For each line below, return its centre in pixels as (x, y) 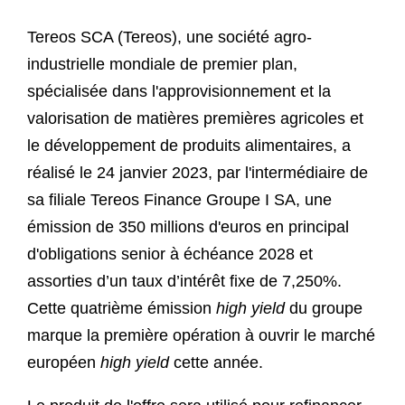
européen (64, 362)
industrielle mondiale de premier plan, (162, 64)
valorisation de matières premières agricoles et (195, 118)
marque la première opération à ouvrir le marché (201, 335)
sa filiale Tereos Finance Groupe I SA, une (179, 199)
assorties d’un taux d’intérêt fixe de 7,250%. (184, 281)
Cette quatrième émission (122, 308)
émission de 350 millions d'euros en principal (188, 226)
